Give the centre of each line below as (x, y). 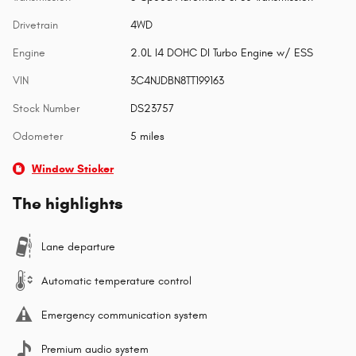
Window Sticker (73, 169)
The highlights (68, 204)
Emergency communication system (124, 315)
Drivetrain (35, 25)
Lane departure (78, 247)
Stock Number (46, 109)
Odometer (38, 137)
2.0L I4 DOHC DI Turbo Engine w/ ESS (221, 53)
